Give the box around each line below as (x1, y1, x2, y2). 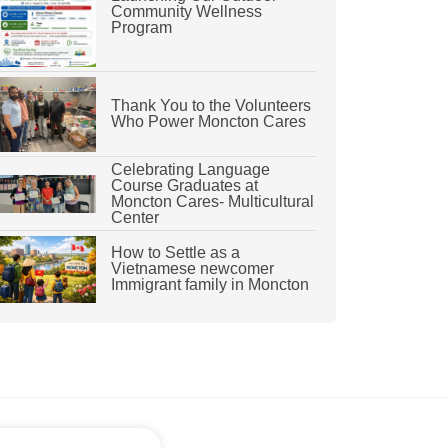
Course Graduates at (110, 176, 258, 194)
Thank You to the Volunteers (110, 97, 311, 115)
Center (110, 208, 159, 226)
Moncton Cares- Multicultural (110, 192, 314, 210)
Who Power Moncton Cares (110, 113, 306, 131)
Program (110, 19, 172, 37)
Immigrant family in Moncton (110, 276, 309, 294)
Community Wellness (110, 3, 262, 21)
